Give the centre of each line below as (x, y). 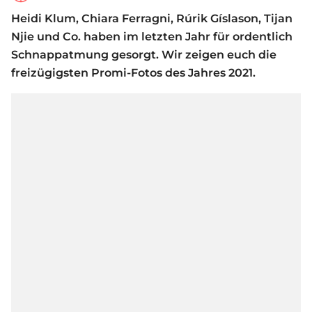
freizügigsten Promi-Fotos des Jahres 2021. (133, 73)
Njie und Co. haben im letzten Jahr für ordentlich (152, 37)
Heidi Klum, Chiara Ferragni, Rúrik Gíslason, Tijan (152, 19)
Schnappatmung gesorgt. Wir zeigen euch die (144, 55)
